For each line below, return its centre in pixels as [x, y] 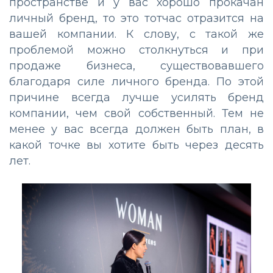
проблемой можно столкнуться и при [136, 50]
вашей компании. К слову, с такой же [136, 34]
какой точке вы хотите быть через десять [136, 145]
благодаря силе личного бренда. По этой [136, 82]
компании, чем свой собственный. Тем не [136, 114]
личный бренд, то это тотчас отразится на [136, 19]
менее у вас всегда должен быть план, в [136, 129]
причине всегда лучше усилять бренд [136, 98]
